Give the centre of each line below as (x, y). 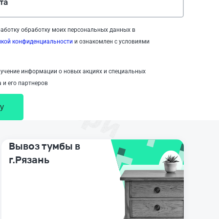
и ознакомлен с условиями (111, 42)
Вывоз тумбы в (44, 146)
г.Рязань (29, 160)
